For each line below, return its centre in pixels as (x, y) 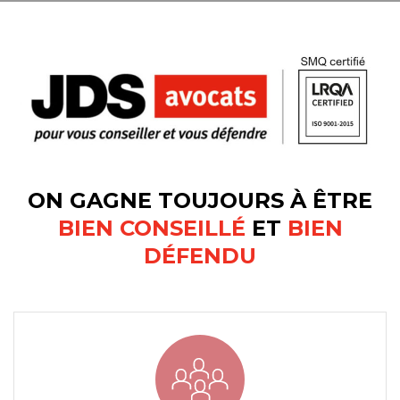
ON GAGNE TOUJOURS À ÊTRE (200, 200)
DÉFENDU (200, 255)
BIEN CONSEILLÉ (151, 228)
